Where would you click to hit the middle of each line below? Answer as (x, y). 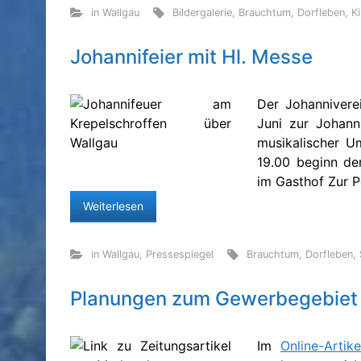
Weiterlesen (113, 205)
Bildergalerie (203, 12)
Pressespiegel (179, 254)
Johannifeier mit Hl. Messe (191, 56)
